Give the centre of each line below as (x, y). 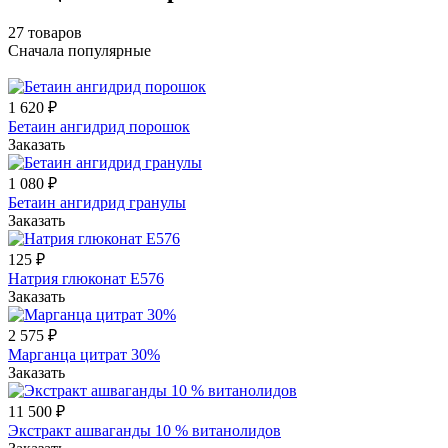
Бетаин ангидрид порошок (99, 126)
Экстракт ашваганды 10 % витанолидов (144, 430)
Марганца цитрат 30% (84, 354)
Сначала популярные (79, 50)
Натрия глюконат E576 (86, 278)
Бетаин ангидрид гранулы (97, 202)
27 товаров (45, 32)
